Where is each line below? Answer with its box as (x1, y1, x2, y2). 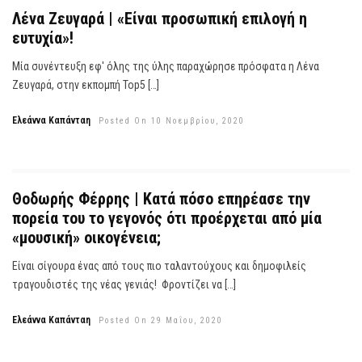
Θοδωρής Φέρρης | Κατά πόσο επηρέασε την (12, 188, 310, 208)
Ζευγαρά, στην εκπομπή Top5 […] (12, 78, 159, 92)
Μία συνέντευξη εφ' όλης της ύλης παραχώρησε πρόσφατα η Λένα (12, 60, 319, 74)
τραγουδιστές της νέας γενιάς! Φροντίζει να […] (12, 277, 236, 291)
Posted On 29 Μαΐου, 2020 (99, 315, 223, 325)
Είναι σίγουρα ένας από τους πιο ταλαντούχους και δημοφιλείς (12, 259, 306, 272)
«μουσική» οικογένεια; (12, 227, 161, 247)
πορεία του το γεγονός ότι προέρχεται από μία (12, 208, 322, 228)
